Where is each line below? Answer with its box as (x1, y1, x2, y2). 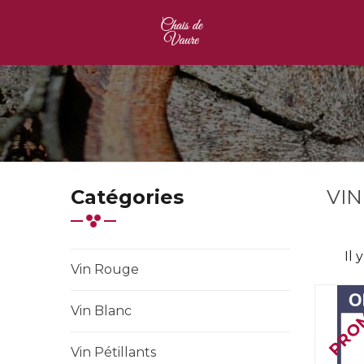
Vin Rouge (71, 262, 139, 277)
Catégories (71, 185, 184, 209)
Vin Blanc (71, 303, 132, 318)
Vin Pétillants (71, 344, 156, 360)
